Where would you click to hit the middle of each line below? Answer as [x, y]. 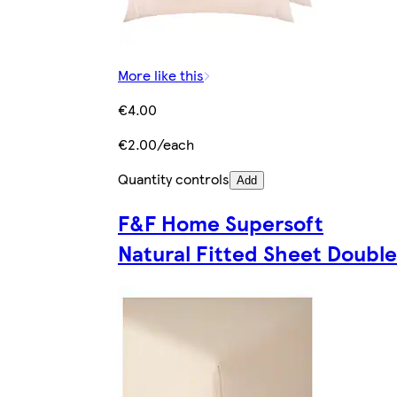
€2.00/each [156, 144]
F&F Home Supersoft [221, 222]
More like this [161, 74]
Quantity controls [174, 178]
